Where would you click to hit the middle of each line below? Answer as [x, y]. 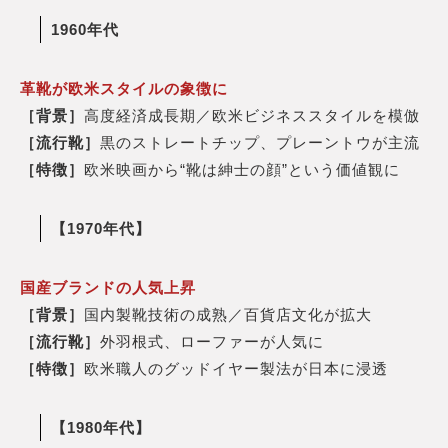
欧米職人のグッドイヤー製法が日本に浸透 [236, 368]
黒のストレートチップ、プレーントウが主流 [260, 142]
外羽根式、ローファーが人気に [212, 341]
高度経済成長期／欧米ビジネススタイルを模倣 [252, 115]
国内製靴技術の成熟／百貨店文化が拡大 [228, 314]
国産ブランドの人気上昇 [108, 287]
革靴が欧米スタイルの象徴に [124, 88]
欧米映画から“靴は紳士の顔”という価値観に [242, 169]
